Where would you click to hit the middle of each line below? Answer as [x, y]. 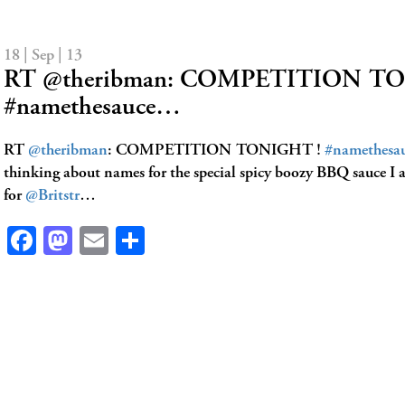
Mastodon [130, 240]
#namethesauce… [92, 108]
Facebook [89, 240]
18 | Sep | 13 [43, 56]
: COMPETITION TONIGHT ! [216, 151]
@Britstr [52, 196]
